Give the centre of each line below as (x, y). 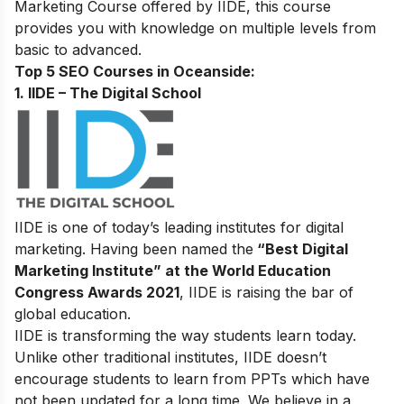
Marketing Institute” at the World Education (173, 270)
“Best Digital (301, 248)
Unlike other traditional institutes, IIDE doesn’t (170, 357)
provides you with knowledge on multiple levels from (195, 28)
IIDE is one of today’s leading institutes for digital (179, 227)
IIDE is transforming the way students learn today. (185, 335)
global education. (73, 313)
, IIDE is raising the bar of (266, 292)
